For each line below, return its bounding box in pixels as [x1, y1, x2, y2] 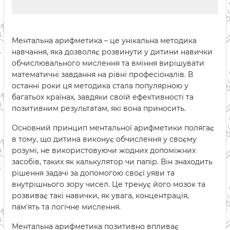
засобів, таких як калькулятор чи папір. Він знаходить [12, 157, 213, 166]
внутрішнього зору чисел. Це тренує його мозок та [12, 180, 205, 189]
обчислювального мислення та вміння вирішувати [12, 59, 204, 68]
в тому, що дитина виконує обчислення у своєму [12, 135, 197, 144]
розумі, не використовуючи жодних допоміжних [12, 146, 196, 155]
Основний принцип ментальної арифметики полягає [12, 123, 214, 132]
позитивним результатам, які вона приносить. [12, 104, 186, 113]
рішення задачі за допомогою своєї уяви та [12, 168, 175, 178]
